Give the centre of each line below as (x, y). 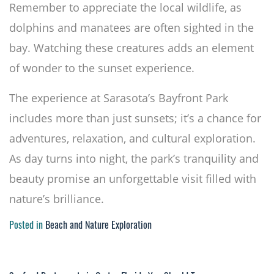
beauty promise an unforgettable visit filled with (133, 179)
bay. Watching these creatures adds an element (131, 48)
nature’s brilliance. (57, 199)
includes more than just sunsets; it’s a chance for (135, 118)
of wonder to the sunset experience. (102, 68)
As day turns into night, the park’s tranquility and (134, 159)
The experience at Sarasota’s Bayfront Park (119, 98)
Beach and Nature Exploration (98, 227)
